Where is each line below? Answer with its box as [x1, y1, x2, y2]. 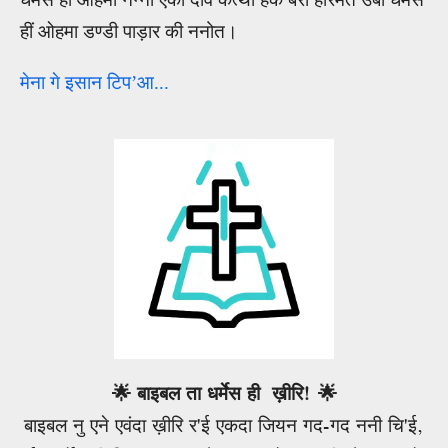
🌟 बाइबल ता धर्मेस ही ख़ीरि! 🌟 [111, 381, 337, 405]
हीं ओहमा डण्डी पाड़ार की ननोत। [20, 21, 243, 43]
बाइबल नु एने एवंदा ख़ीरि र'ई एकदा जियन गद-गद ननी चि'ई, [24, 413, 424, 437]
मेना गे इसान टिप [20, 72, 131, 94]
